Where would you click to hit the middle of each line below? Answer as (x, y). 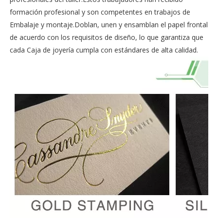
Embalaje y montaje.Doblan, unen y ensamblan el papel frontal (109, 25)
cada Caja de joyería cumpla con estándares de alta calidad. (104, 50)
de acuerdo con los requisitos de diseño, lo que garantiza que (107, 37)
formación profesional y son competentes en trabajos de (100, 12)
